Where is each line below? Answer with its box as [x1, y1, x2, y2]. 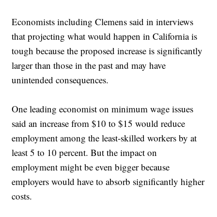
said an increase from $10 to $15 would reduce [12, 117, 186, 130]
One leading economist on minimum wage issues [12, 103, 194, 115]
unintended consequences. [12, 74, 109, 86]
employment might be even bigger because [12, 161, 170, 173]
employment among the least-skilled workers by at [12, 132, 197, 144]
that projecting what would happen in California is [12, 30, 198, 43]
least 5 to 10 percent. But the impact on [12, 146, 157, 159]
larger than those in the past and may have [12, 59, 166, 72]
